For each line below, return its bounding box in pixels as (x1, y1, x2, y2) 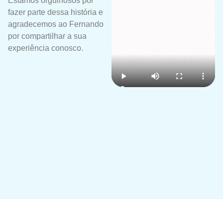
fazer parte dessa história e (8, 7, 103, 16)
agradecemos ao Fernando (8, 19, 104, 28)
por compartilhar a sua (8, 31, 87, 40)
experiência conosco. (8, 43, 83, 52)
